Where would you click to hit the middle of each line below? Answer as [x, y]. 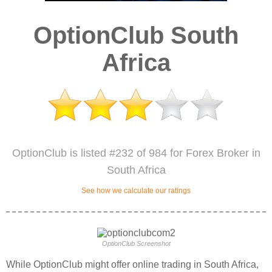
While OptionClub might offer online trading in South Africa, [132, 264]
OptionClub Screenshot [136, 243]
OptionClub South [136, 35]
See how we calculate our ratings [136, 191]
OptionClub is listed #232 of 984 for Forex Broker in [136, 153]
